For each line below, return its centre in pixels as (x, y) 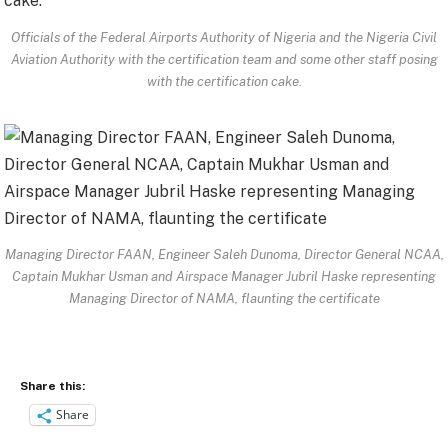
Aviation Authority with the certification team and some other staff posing (224, 58)
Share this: (52, 385)
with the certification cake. (224, 80)
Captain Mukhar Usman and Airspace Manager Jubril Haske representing (224, 276)
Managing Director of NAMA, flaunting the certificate (224, 298)
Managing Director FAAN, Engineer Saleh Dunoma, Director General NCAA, (224, 254)
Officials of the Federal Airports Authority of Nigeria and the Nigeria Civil (224, 36)
